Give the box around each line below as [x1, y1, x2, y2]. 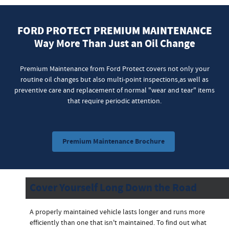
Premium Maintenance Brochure [62, 136, 165, 147]
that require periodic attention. [67, 97, 162, 106]
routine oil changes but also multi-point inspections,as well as [20, 75, 209, 85]
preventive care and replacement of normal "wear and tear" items [14, 86, 215, 96]
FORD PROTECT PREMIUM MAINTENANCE [17, 24, 212, 37]
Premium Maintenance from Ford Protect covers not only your [19, 64, 210, 74]
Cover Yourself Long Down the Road [30, 180, 197, 195]
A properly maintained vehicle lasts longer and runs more [30, 207, 205, 217]
